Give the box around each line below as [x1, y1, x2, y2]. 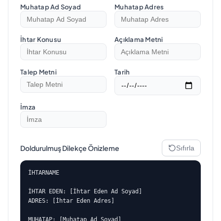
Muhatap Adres [114, 3, 164, 11]
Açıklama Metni [114, 36, 163, 43]
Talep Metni [20, 68, 57, 76]
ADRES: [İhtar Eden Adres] [28, 197, 114, 204]
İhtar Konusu [20, 36, 62, 43]
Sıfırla [176, 144, 194, 152]
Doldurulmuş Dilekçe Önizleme [20, 143, 119, 152]
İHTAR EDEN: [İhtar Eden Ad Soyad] [28, 187, 142, 195]
